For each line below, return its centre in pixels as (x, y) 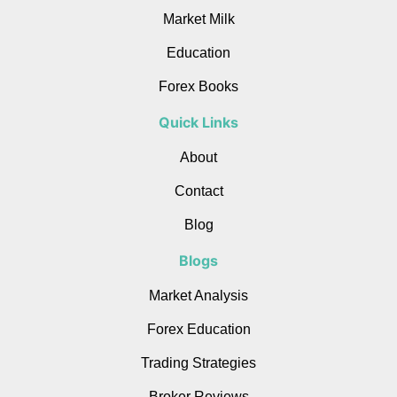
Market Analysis (198, 295)
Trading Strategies (198, 362)
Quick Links (198, 122)
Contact (198, 191)
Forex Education (198, 329)
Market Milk (198, 19)
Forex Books (198, 86)
